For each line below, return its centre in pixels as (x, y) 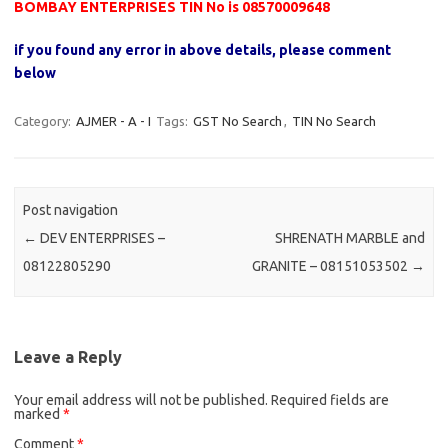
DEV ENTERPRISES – (101, 238)
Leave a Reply (68, 356)
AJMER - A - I (113, 121)
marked (38, 413)
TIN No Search (334, 121)
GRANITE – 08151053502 (331, 266)
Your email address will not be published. (141, 399)
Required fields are (330, 399)
